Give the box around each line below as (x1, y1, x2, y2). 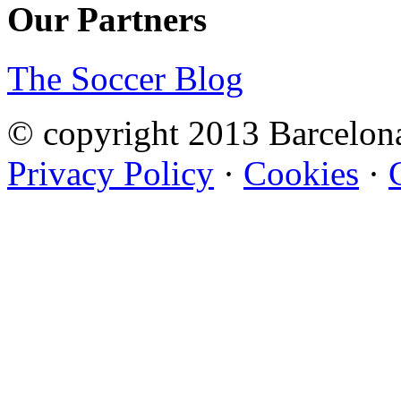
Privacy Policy (7, 154, 214, 193)
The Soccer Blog (7, 59, 243, 98)
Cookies (243, 154, 359, 193)
